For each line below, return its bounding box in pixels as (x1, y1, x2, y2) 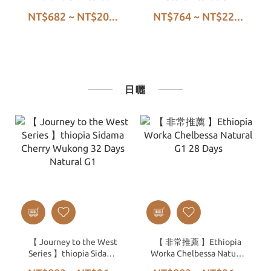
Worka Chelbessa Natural (151, 249, 246, 259)
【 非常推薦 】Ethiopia (155, 237, 241, 247)
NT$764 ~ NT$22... (153, 10, 243, 22)
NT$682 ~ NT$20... (28, 10, 118, 22)
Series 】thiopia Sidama (28, 249, 118, 259)
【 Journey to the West (28, 237, 117, 247)
